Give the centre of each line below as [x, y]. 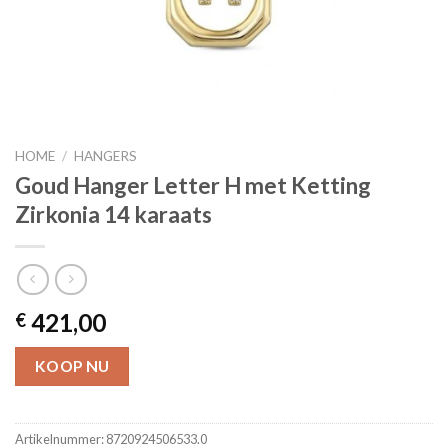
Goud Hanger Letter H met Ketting [193, 185]
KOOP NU [72, 366]
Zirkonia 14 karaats [113, 214]
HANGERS [106, 155]
